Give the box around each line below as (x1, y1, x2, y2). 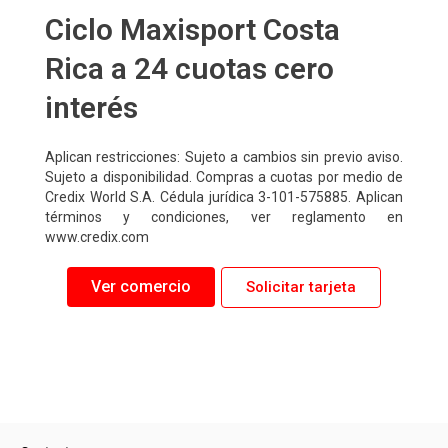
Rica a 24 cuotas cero (45, 50, 334, 86)
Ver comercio (91, 277, 191, 297)
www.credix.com (45, 228, 149, 245)
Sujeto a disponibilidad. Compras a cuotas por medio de (45, 168, 403, 185)
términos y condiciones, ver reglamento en (45, 208, 403, 225)
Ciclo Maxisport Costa (45, 11, 340, 47)
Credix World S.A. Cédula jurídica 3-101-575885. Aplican (45, 188, 403, 205)
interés (45, 89, 138, 125)
